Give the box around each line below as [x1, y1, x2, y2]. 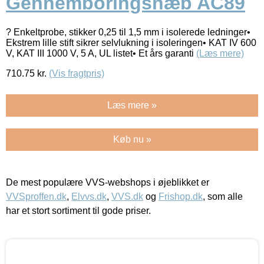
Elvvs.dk [71, 191, 107, 202]
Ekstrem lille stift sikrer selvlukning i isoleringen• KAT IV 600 [6, 37, 256, 48]
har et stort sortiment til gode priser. [6, 205, 151, 216]
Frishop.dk [159, 191, 203, 202]
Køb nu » [113, 134, 151, 144]
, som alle [203, 191, 243, 202]
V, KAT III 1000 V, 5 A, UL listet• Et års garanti [6, 48, 196, 58]
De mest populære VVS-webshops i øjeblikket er [6, 177, 209, 187]
